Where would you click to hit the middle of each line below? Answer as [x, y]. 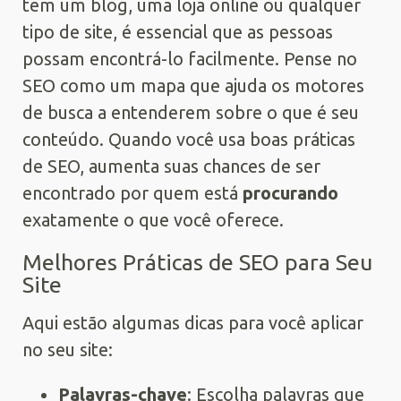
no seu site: [68, 349]
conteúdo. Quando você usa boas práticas [189, 139]
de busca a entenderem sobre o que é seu [191, 112]
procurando [290, 192]
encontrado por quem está [132, 192]
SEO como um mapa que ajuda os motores [193, 85]
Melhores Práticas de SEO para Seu [197, 262]
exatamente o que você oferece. [153, 219]
